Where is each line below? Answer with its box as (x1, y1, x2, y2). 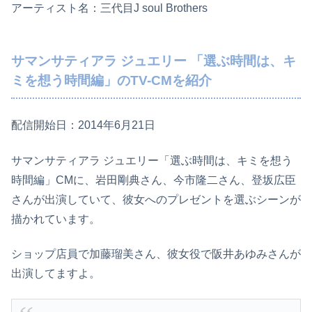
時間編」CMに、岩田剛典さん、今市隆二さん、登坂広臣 (11, 173, 296, 186)
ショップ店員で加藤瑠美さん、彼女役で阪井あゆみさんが (11, 247, 301, 260)
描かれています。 (11, 212, 100, 225)
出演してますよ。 (11, 267, 100, 279)
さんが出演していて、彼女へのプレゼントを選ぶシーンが (11, 193, 301, 205)
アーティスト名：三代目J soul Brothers (11, 2, 208, 15)
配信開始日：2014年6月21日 (11, 119, 155, 132)
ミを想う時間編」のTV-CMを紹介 (11, 73, 212, 88)
